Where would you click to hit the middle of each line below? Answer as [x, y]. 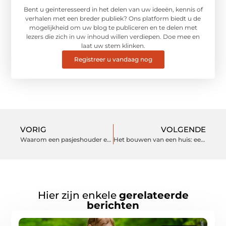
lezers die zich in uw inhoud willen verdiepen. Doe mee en [113, 37]
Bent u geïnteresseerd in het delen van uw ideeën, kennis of [113, 10]
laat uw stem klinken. [113, 46]
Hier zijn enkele [78, 195]
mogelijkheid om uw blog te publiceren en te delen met [113, 28]
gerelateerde [154, 195]
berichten [113, 205]
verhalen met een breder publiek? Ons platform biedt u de [113, 19]
